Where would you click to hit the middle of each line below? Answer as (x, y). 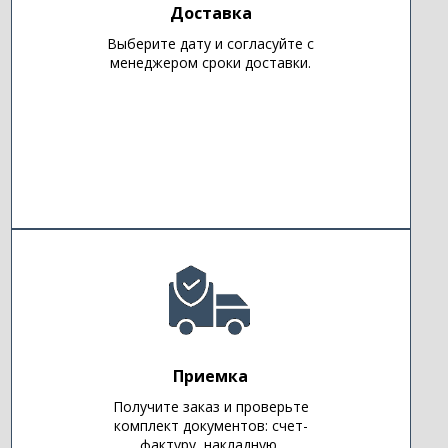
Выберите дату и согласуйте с (211, 44)
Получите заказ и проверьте (210, 407)
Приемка (211, 376)
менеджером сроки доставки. (211, 63)
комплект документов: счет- (210, 426)
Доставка (210, 13)
